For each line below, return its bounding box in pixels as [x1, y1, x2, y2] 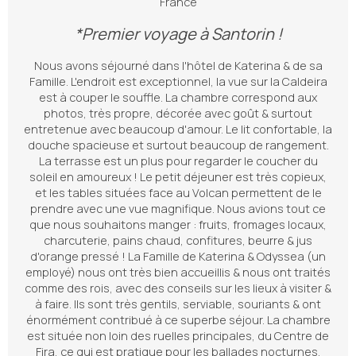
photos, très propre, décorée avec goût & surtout [44, 106, 312, 121]
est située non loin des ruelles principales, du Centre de [27, 328, 329, 343]
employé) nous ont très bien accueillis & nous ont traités [25, 265, 331, 280]
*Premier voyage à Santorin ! [74, 23, 282, 44]
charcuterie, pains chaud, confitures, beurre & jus [44, 233, 312, 248]
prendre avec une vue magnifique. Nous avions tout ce [30, 201, 326, 216]
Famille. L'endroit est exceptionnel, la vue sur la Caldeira [29, 74, 327, 89]
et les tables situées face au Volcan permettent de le [34, 185, 322, 200]
